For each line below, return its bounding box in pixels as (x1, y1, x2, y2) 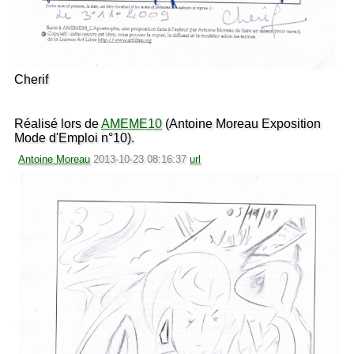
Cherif (14, 72, 48, 86)
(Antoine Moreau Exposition (162, 116, 321, 130)
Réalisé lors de (14, 116, 101, 130)
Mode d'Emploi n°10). (14, 130, 134, 145)
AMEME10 (101, 116, 162, 130)
